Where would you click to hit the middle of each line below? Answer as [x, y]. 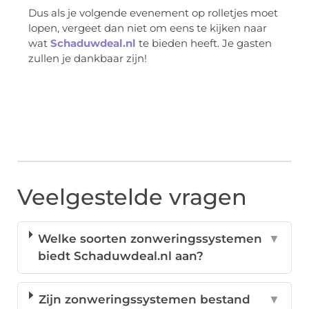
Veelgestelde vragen [132, 197]
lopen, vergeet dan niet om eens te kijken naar [148, 28]
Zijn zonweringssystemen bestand [145, 300]
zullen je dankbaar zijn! [88, 58]
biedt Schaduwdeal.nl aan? [121, 256]
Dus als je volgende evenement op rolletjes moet [153, 12]
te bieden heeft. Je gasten [204, 43]
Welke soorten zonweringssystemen [150, 239]
